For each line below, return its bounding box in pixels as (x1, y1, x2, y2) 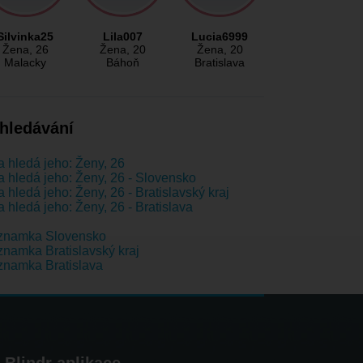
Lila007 (102, 30, 143, 44)
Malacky (4, 56, 46, 70)
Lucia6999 (191, 30, 248, 44)
